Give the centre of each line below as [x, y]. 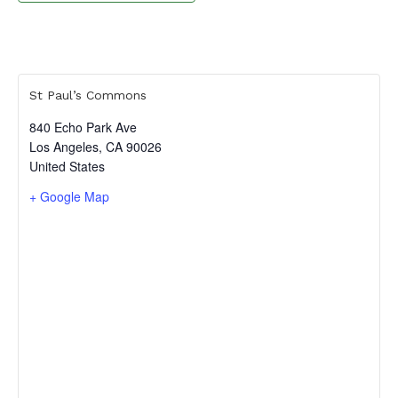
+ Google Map [69, 196]
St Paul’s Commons [88, 95]
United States [67, 166]
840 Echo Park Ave [83, 127]
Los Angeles [64, 146]
